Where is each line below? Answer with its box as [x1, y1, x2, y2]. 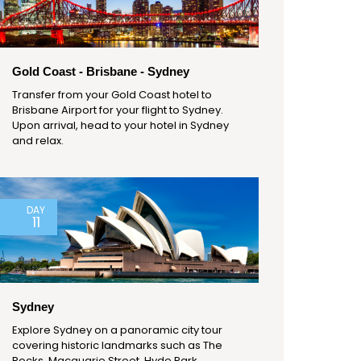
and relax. [12, 133, 64, 149]
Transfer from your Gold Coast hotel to [12, 87, 212, 103]
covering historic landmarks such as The [12, 338, 222, 354]
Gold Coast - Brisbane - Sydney [12, 64, 189, 79]
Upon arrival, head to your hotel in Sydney [12, 118, 229, 134]
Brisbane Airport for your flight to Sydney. [12, 102, 223, 118]
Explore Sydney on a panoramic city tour [12, 322, 222, 338]
